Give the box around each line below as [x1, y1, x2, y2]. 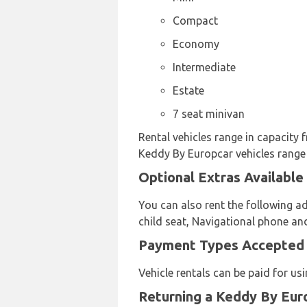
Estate [173, 84, 204, 97]
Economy [173, 38, 219, 50]
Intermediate [173, 61, 236, 73]
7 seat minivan [173, 108, 245, 120]
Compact [173, 14, 218, 27]
